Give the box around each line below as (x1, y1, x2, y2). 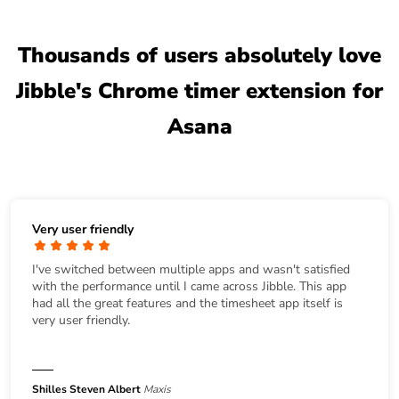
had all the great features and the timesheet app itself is (32, 294, 343, 312)
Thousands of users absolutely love (18, 41, 381, 70)
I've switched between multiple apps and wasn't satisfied (32, 260, 350, 278)
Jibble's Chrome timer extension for (16, 77, 383, 106)
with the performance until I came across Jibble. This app (32, 277, 346, 295)
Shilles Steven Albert (32, 381, 141, 396)
